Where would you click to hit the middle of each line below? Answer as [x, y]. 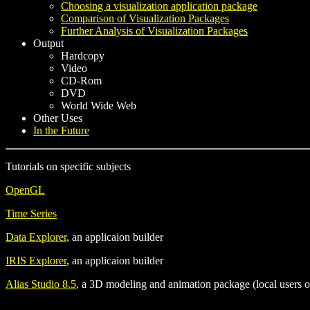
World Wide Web [99, 106]
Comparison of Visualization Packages [145, 19]
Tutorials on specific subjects [68, 167]
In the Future [61, 131]
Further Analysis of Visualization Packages [154, 31]
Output [48, 44]
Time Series [31, 214]
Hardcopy [83, 56]
